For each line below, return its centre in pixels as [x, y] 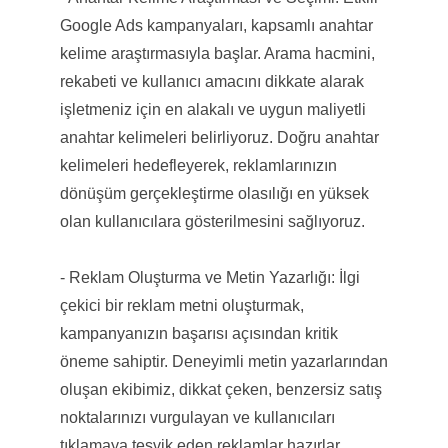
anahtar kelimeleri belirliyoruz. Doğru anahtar [219, 137]
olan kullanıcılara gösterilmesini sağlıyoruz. [212, 221]
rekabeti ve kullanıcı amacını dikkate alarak [211, 81]
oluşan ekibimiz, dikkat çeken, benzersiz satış [220, 389]
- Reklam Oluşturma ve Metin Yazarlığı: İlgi [209, 277]
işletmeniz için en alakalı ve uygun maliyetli [212, 109]
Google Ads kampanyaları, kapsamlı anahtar [216, 25]
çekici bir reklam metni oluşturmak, [181, 305]
